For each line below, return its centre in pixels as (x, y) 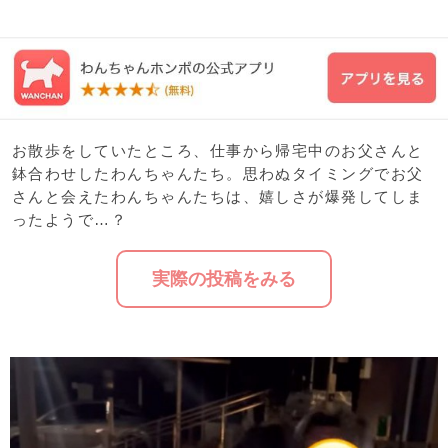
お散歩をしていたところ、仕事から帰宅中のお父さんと (218, 150)
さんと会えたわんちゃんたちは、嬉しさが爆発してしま (218, 196)
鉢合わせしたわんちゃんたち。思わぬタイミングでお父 (218, 173)
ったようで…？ (70, 219)
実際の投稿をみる (224, 278)
